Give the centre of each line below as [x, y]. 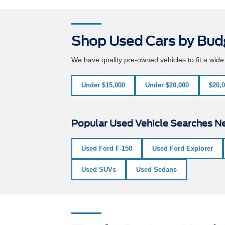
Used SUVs [99, 169]
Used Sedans [156, 169]
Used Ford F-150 [107, 148]
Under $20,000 [167, 85]
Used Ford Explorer [183, 148]
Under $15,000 [103, 85]
